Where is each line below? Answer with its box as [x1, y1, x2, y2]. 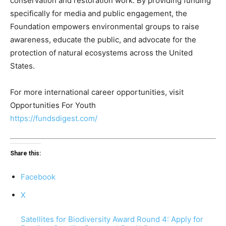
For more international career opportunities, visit [10, 87, 184, 97]
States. [10, 61, 35, 71]
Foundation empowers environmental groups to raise [10, 22, 199, 32]
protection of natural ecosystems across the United [10, 48, 193, 58]
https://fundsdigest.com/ [10, 114, 97, 124]
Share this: [10, 149, 41, 157]
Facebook [21, 172, 55, 182]
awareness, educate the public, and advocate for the [10, 35, 196, 45]
